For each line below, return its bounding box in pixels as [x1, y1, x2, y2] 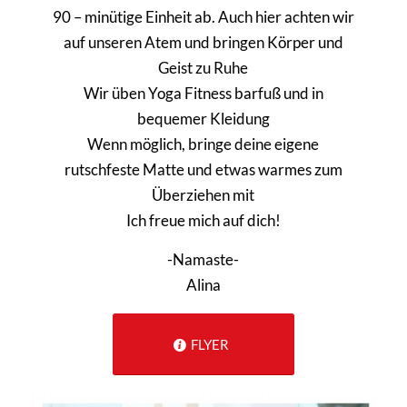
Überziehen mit [152, 185, 255, 205]
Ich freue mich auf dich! [125, 211, 281, 231]
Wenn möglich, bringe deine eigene [87, 134, 320, 154]
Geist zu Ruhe [158, 58, 249, 78]
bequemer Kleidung [136, 109, 270, 129]
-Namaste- [167, 249, 240, 269]
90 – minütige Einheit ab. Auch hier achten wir [52, 7, 354, 27]
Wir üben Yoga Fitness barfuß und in [83, 84, 323, 104]
